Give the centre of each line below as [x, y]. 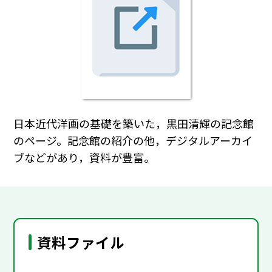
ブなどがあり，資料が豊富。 [84, 158]
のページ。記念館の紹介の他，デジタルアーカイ [133, 141]
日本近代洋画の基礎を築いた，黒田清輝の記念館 [134, 124]
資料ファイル [81, 242]
